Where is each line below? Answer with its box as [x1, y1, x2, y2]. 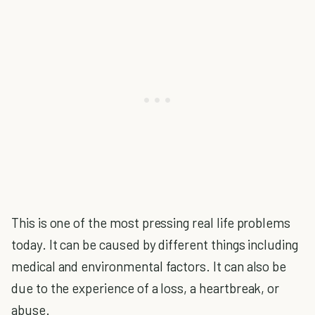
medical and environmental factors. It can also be [11, 257, 287, 274]
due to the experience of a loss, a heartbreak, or [11, 279, 280, 296]
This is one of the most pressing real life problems [11, 214, 291, 231]
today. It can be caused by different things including [11, 236, 298, 252]
